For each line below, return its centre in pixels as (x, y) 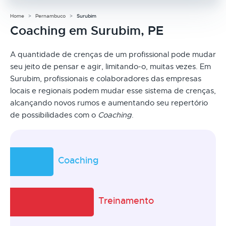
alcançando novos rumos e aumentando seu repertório (109, 103)
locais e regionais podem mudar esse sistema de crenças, (113, 91)
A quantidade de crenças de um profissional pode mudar (113, 54)
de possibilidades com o (54, 115)
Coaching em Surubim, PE (87, 31)
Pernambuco (50, 16)
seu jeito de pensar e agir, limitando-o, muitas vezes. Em (110, 66)
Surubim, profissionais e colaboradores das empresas (106, 78)
